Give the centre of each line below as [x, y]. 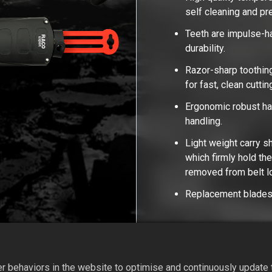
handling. [206, 121]
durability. [207, 48]
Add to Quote [214, 242]
